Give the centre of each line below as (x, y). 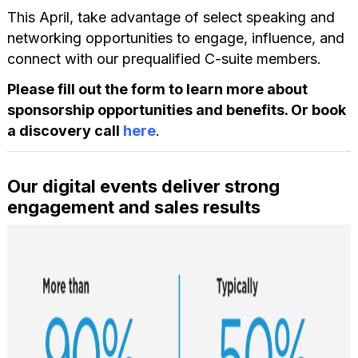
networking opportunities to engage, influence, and (175, 38)
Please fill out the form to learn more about (157, 89)
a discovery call (65, 130)
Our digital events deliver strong (143, 186)
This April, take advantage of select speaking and (171, 17)
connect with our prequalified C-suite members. (164, 58)
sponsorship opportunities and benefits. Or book (176, 109)
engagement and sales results (133, 207)
